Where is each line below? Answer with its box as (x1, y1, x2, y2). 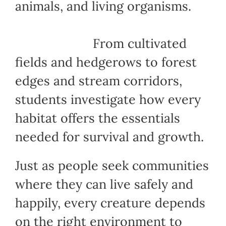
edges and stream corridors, (15, 72, 182, 89)
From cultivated (15, 35, 187, 51)
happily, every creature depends (15, 194, 205, 211)
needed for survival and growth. (15, 128, 204, 145)
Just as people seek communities (15, 157, 209, 174)
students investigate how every (15, 91, 201, 107)
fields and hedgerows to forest (15, 53, 197, 70)
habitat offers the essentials (15, 109, 180, 126)
